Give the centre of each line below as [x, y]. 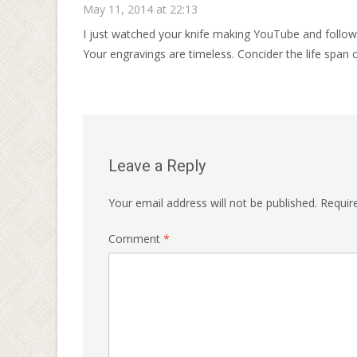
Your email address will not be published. [213, 203]
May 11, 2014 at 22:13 [140, 9]
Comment [136, 239]
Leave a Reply [157, 166]
